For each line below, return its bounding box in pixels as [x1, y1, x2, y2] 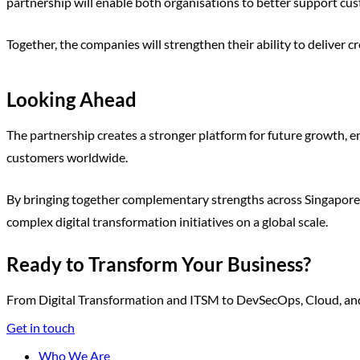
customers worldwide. [6, 149, 128, 165]
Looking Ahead [6, 87, 137, 111]
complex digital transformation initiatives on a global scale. [6, 213, 328, 229]
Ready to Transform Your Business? [6, 252, 311, 276]
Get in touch [6, 319, 75, 335]
